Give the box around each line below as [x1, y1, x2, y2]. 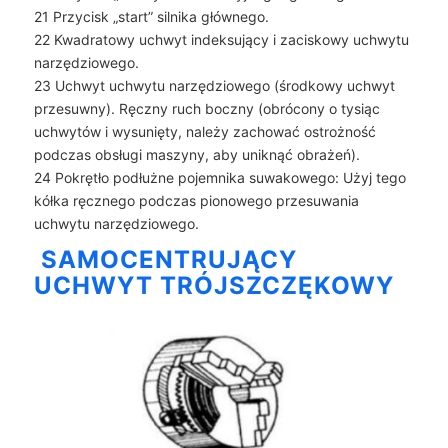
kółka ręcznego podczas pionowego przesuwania [33, 191, 359, 209]
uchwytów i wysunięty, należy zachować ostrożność [33, 122, 376, 140]
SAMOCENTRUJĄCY [40, 244, 297, 274]
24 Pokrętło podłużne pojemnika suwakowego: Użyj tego [33, 168, 406, 186]
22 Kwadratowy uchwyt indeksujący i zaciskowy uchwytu [33, 30, 409, 48]
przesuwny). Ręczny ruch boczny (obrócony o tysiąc [33, 99, 380, 117]
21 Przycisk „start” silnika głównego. [33, 7, 269, 25]
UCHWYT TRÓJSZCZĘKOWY [33, 270, 394, 300]
